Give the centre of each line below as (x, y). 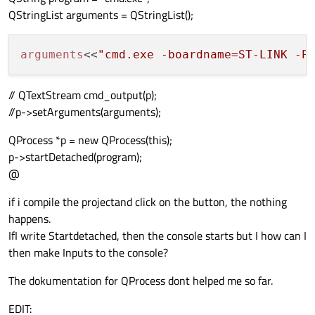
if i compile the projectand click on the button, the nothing (148, 202)
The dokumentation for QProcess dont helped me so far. (141, 281)
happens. (30, 219)
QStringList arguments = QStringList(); (101, 15)
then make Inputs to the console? (88, 253)
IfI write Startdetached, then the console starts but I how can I (157, 236)
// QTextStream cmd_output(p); (83, 95)
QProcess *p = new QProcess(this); (90, 140)
